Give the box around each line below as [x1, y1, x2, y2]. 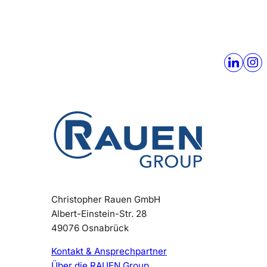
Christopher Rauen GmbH [51, 193, 160, 205]
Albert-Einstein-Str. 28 [51, 207, 147, 219]
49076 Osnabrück [51, 222, 129, 234]
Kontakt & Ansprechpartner [51, 246, 167, 257]
